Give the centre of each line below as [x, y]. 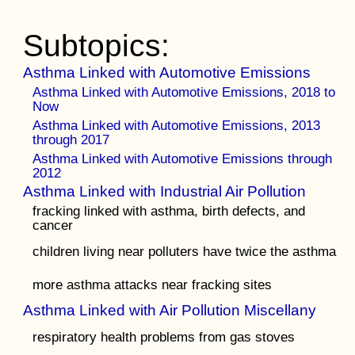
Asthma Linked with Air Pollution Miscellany [170, 310]
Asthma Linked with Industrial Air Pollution [165, 191]
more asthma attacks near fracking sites [153, 284]
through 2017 [71, 139]
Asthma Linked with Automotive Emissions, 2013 [177, 125]
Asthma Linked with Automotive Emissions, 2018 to [184, 92]
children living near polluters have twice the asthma [185, 251]
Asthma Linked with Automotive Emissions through [183, 158]
